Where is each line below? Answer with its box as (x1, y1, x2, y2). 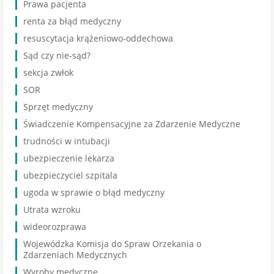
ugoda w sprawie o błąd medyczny (23, 187, 165, 198)
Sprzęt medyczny (23, 101, 93, 113)
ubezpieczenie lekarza (23, 152, 114, 164)
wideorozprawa (23, 221, 86, 232)
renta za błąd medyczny (23, 15, 121, 27)
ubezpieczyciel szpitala (23, 169, 117, 181)
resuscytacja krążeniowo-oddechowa (23, 32, 173, 44)
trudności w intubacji (23, 135, 110, 147)
